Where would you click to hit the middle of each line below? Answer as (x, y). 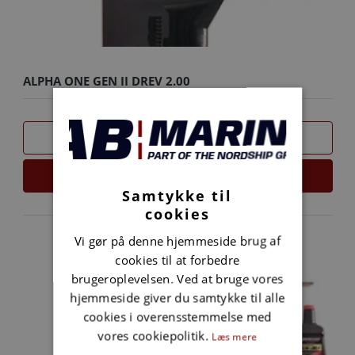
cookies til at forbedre (177, 259)
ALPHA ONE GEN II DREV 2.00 (106, 81)
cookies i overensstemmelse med (177, 316)
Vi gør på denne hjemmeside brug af (177, 240)
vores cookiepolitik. (155, 335)
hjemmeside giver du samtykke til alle (177, 297)
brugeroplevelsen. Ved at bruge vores (177, 278)
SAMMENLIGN (177, 138)
